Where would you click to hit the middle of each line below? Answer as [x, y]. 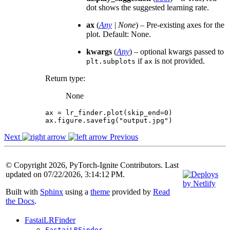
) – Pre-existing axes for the [180, 25]
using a [77, 191]
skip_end [144, 112]
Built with [23, 191]
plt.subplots [111, 61]
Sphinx [52, 191]
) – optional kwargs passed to [177, 51]
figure [70, 120]
